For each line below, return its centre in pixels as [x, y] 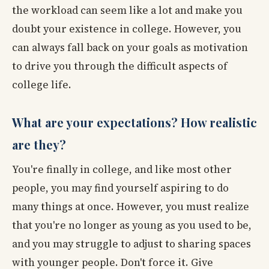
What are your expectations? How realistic [134, 122]
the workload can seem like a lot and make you [127, 11]
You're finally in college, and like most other [122, 170]
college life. [42, 85]
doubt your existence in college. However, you [127, 29]
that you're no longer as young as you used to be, [132, 225]
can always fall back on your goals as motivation [130, 48]
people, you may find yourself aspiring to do [120, 188]
